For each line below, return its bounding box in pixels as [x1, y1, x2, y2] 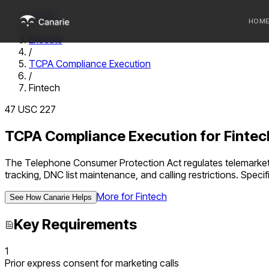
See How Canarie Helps [10, 192, 92, 202]
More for [97, 190, 136, 202]
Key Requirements [14, 215, 137, 233]
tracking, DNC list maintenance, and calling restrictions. [5, 168, 238, 181]
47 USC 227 [5, 103, 56, 115]
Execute [29, 34, 62, 46]
